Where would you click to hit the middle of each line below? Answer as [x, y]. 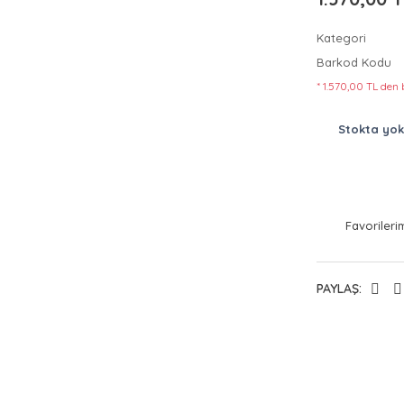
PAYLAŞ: [339, 289]
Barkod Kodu [354, 62]
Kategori [341, 38]
